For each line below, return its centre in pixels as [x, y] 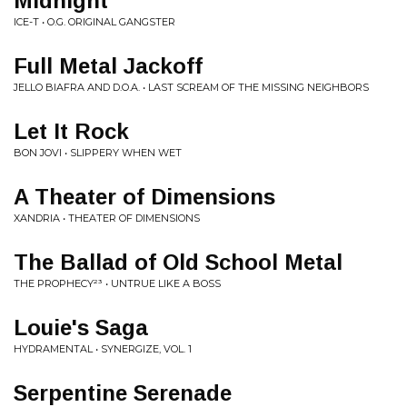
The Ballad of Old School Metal [178, 262]
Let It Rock [71, 131]
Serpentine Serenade [123, 393]
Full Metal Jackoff [108, 66]
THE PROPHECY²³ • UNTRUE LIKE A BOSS [117, 283]
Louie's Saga [81, 328]
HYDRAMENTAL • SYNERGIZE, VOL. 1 [103, 349]
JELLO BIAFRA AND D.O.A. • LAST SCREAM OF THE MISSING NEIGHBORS [191, 87]
